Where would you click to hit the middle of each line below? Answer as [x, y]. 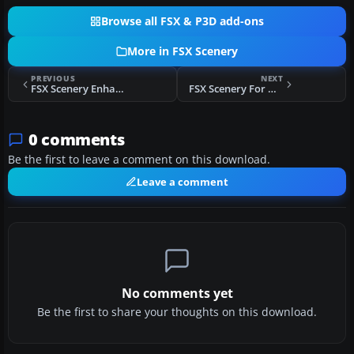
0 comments [77, 140]
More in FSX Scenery [183, 52]
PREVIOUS [53, 79]
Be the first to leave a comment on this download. [139, 160]
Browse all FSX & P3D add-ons [183, 22]
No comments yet [177, 294]
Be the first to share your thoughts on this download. [177, 313]
